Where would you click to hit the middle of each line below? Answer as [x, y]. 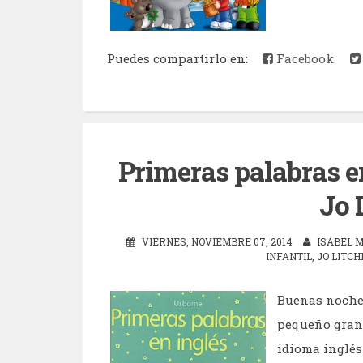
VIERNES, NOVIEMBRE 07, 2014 [217, 241]
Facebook [303, 59]
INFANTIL [288, 256]
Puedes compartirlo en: [181, 59]
